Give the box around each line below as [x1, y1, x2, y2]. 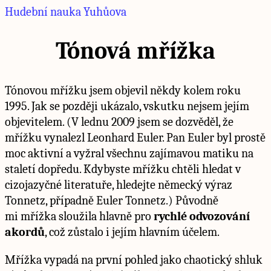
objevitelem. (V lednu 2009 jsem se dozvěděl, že [5, 114, 233, 129]
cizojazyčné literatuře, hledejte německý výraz [5, 177, 232, 192]
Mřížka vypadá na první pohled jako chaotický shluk [5, 252, 263, 267]
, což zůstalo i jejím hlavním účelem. [45, 224, 222, 239]
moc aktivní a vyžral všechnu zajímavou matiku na [5, 146, 253, 160]
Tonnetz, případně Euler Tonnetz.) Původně [5, 193, 218, 207]
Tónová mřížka [56, 36, 215, 65]
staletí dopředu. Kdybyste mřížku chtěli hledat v [5, 162, 241, 176]
